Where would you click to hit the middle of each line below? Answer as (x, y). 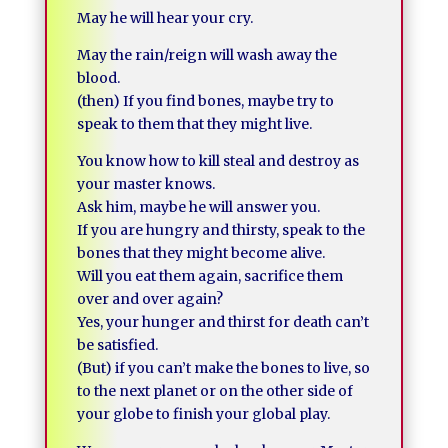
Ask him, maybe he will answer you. (198, 207)
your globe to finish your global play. (203, 414)
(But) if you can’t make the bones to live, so (223, 368)
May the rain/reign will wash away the (206, 55)
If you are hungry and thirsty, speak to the (220, 230)
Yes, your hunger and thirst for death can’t (222, 322)
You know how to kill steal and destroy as (217, 161)
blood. (98, 78)
